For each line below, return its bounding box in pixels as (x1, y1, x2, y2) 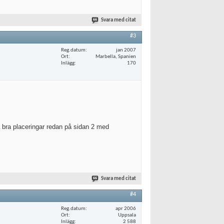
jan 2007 (116, 47, 136, 53)
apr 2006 (115, 205, 136, 211)
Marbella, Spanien (95, 53, 136, 59)
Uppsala (118, 212, 136, 218)
